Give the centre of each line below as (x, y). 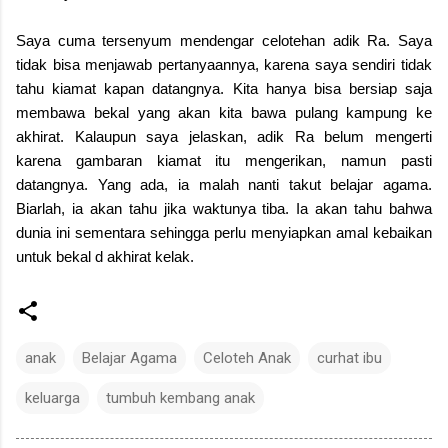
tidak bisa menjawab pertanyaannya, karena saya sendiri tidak (224, 64)
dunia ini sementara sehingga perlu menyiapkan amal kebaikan (224, 232)
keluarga (52, 397)
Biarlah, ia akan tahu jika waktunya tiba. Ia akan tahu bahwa (224, 208)
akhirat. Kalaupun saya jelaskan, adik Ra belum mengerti (224, 136)
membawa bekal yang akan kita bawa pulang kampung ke (224, 112)
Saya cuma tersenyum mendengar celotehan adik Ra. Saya (224, 40)
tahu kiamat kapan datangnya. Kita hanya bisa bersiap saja (224, 88)
